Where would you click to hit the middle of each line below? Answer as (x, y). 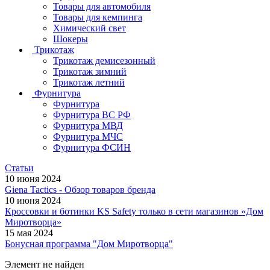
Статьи (19, 168)
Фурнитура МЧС (88, 137)
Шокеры (71, 39)
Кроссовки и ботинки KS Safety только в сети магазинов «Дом (134, 212)
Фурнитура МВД (88, 126)
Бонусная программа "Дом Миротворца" (89, 244)
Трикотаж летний (89, 83)
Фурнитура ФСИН (92, 148)
